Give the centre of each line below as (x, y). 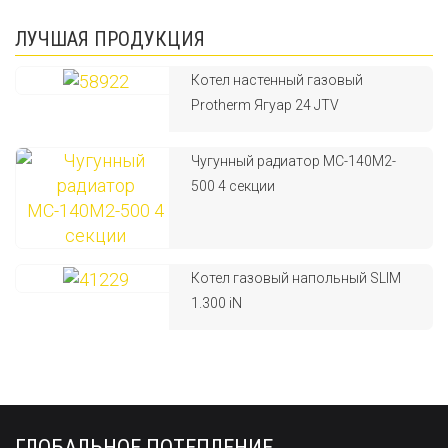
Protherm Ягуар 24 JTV (265, 105)
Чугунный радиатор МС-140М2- (294, 161)
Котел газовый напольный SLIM (296, 278)
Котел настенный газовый (277, 80)
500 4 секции (233, 186)
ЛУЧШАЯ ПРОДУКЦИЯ (110, 39)
